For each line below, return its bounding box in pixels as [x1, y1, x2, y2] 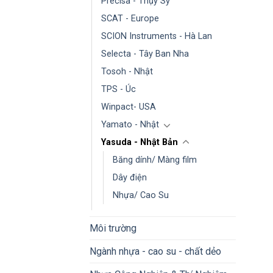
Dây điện [113, 172, 147, 183]
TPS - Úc [101, 83, 136, 94]
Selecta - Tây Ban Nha [101, 48, 189, 59]
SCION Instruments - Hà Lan [101, 30, 212, 41]
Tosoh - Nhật [101, 66, 153, 77]
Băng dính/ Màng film [113, 154, 197, 165]
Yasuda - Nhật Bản [101, 136, 178, 147]
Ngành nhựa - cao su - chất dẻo [90, 245, 221, 257]
